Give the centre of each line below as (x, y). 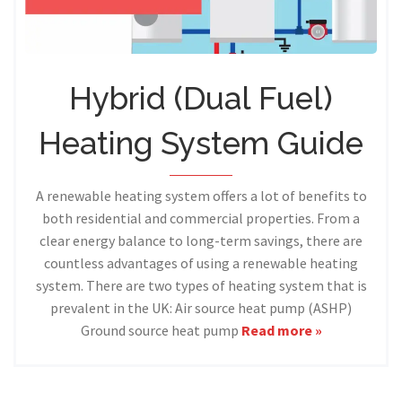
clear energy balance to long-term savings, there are (201, 241)
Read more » (281, 331)
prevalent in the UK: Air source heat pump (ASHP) (201, 308)
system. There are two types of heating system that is (201, 286)
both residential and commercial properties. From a (201, 218)
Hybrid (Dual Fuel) (201, 99)
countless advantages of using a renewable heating (201, 263)
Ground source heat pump (161, 331)
